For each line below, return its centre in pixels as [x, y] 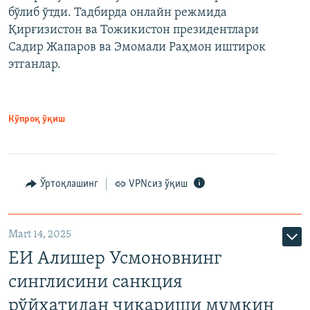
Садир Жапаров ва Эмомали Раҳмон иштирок [137, 48]
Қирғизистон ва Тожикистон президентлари [134, 30]
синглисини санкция [95, 283]
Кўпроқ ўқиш [37, 120]
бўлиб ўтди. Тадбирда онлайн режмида [118, 13]
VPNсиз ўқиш [158, 184]
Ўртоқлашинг [69, 184]
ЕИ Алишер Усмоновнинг [115, 259]
